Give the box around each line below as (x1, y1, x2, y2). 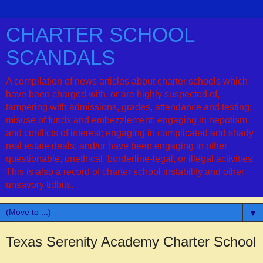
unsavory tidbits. (6, 180, 73, 190)
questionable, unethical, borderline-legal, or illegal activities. (6, 154, 255, 164)
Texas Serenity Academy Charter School (6, 234, 256, 249)
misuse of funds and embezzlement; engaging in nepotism (6, 115, 247, 125)
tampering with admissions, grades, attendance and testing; (6, 102, 252, 112)
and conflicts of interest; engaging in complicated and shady (6, 128, 254, 138)
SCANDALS (6, 46, 115, 69)
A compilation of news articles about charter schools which (6, 76, 248, 86)
